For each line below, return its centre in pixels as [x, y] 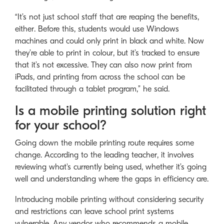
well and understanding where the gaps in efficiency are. [112, 179]
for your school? [61, 125]
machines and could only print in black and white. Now [109, 41]
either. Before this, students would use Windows [97, 29]
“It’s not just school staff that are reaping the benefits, [107, 17]
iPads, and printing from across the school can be [100, 77]
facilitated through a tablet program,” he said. [92, 89]
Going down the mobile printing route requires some [104, 143]
